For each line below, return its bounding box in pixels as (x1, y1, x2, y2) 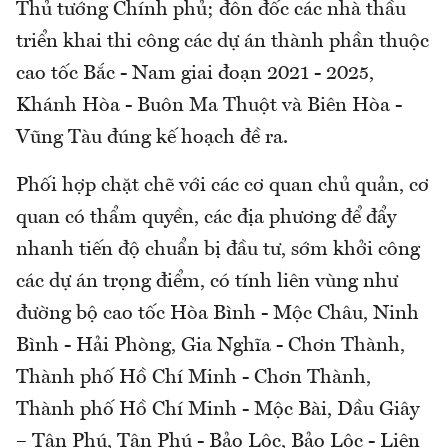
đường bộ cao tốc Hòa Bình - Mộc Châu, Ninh (16, 304, 419, 325)
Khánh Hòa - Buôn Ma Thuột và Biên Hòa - (16, 96, 402, 117)
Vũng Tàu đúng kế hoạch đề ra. (16, 128, 288, 149)
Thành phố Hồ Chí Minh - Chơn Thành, (16, 368, 371, 389)
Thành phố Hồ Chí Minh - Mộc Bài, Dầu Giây (16, 400, 419, 421)
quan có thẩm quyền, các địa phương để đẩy (16, 208, 396, 229)
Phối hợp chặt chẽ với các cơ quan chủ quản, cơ (16, 176, 429, 197)
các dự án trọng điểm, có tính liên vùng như (16, 272, 398, 293)
